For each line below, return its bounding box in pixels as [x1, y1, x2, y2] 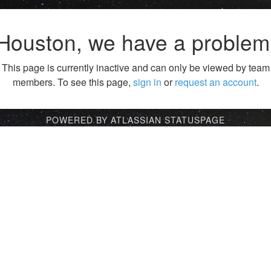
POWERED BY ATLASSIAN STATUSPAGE [46, 114, 225, 126]
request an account [174, 75, 256, 90]
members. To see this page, [12, 75, 133, 90]
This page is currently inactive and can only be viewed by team [1, 60, 270, 75]
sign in [132, 75, 162, 90]
